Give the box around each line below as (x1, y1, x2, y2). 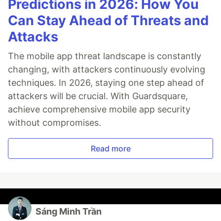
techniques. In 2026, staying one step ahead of (8, 77, 204, 88)
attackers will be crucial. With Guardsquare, (8, 91, 188, 102)
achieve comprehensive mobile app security (8, 104, 190, 115)
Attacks (8, 29, 58, 45)
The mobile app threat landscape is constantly (8, 51, 201, 62)
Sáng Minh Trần (36, 206, 102, 217)
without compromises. (8, 117, 101, 128)
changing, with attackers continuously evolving (8, 64, 205, 75)
